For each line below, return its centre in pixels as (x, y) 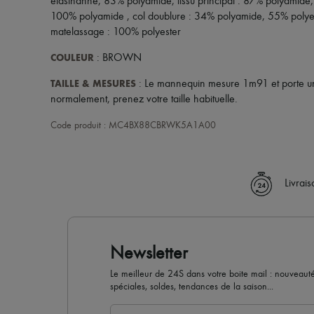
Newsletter (149, 254)
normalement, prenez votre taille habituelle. (144, 100)
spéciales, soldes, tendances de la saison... (192, 287)
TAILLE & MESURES (93, 84)
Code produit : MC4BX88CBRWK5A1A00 (133, 125)
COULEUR (72, 58)
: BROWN (118, 58)
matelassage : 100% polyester (116, 32)
